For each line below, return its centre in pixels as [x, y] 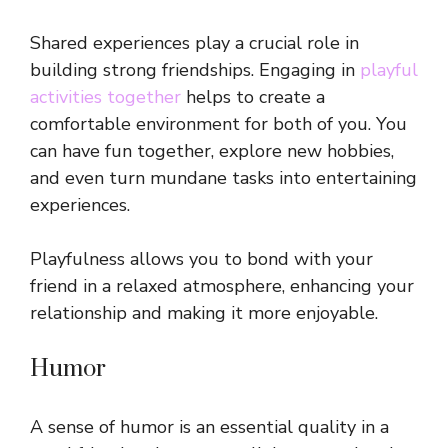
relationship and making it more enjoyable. [204, 313]
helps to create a [253, 97]
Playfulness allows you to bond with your [201, 259]
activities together [105, 97]
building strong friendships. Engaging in [195, 70]
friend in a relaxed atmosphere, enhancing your [222, 286]
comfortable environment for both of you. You [218, 124]
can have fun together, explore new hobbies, [212, 151]
